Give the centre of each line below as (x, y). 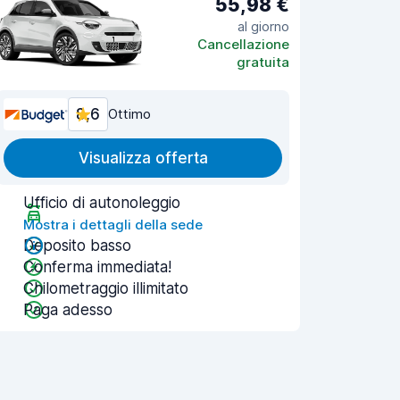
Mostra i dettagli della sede (113, 225)
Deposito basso (77, 246)
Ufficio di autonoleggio (102, 203)
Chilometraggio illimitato (106, 288)
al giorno (263, 26)
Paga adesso (68, 310)
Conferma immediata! (97, 267)
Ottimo (129, 114)
